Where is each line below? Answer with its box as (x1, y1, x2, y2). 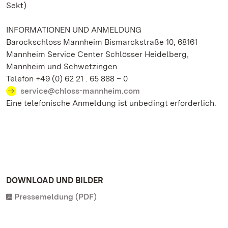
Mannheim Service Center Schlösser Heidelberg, (6, 49, 189, 59)
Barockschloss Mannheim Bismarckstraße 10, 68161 (6, 37, 197, 47)
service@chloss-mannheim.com (20, 86, 140, 96)
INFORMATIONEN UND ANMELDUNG (6, 25, 141, 35)
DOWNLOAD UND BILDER (6, 176, 103, 185)
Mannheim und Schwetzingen (6, 62, 117, 71)
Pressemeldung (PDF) (14, 192, 97, 202)
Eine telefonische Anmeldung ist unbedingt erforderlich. (6, 98, 216, 108)
